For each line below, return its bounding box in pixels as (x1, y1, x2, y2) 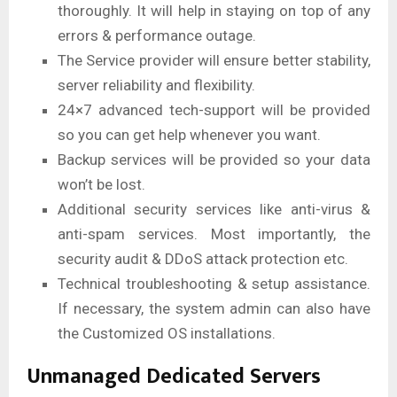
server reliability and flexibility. (58, 76, 255, 95)
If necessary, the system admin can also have (58, 300, 370, 318)
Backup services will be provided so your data (58, 151, 370, 169)
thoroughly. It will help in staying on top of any (58, 2, 370, 20)
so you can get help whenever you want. (58, 126, 321, 144)
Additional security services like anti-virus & (58, 200, 370, 219)
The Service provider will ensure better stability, (58, 51, 370, 70)
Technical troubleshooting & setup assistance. (58, 275, 370, 293)
